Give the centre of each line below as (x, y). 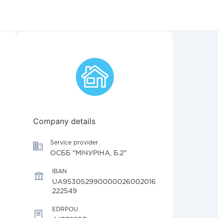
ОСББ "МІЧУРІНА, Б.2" (88, 153)
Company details (64, 121)
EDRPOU (65, 209)
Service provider (74, 143)
